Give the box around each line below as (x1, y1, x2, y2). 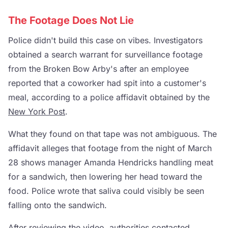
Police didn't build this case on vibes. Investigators (8, 35, 203, 45)
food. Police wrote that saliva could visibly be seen (8, 186, 204, 196)
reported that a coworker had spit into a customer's (8, 78, 206, 88)
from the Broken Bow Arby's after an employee (8, 64, 189, 74)
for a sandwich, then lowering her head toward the (8, 172, 202, 182)
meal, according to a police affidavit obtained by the (8, 92, 210, 102)
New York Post (8, 106, 65, 117)
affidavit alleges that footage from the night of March (8, 143, 212, 153)
